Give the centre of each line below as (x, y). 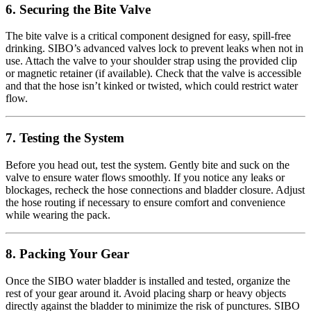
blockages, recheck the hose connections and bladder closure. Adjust (155, 190)
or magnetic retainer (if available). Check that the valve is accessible (153, 74)
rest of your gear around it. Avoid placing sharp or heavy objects (146, 294)
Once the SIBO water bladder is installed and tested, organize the (148, 281)
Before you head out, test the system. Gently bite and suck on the (148, 165)
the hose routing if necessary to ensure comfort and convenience (145, 202)
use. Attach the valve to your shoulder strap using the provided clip (151, 61)
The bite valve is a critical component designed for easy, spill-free (148, 36)
